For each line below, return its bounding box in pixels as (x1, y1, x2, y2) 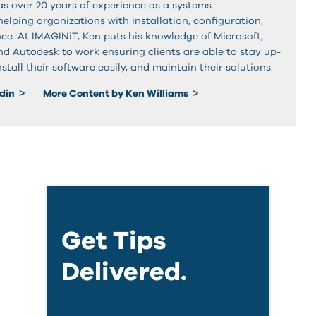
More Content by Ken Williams (43, 89, 190, 99)
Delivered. (61, 259, 187, 285)
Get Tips (61, 228, 166, 254)
